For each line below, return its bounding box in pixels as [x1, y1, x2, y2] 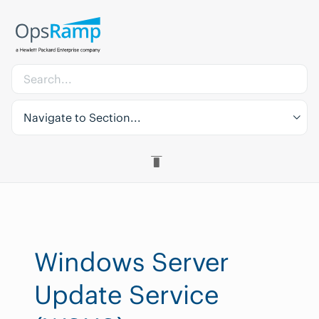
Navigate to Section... [23, 110, 141, 125]
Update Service [34, 278, 219, 311]
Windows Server [34, 246, 229, 278]
